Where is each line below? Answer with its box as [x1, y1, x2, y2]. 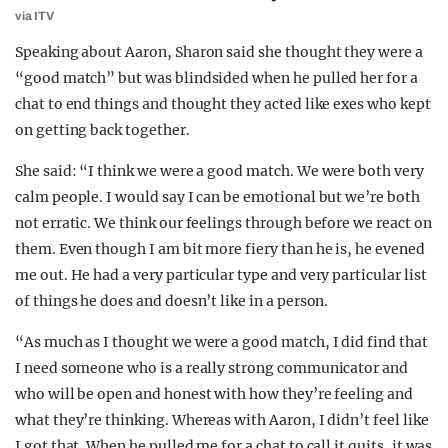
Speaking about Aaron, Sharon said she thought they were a [15, 43, 423, 61]
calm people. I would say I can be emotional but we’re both [15, 188, 420, 206]
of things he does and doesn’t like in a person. [15, 292, 329, 310]
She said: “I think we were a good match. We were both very [15, 162, 424, 180]
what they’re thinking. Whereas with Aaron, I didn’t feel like [15, 411, 429, 429]
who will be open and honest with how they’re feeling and [15, 385, 413, 403]
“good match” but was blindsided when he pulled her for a [15, 69, 418, 87]
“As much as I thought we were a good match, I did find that [15, 333, 428, 351]
